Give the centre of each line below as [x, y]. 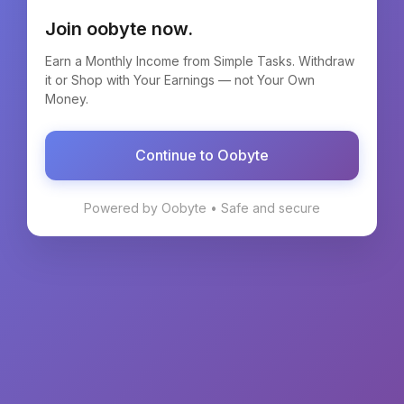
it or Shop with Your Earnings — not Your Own [180, 79]
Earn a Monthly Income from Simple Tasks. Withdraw [200, 60]
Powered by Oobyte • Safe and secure [202, 207]
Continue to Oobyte [202, 155]
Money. [67, 98]
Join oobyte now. [119, 28]
